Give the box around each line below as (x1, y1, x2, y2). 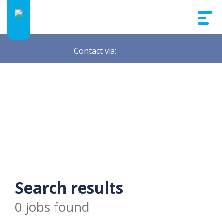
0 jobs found (15, 198, 89, 216)
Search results (15, 177, 123, 198)
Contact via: (74, 45, 116, 56)
